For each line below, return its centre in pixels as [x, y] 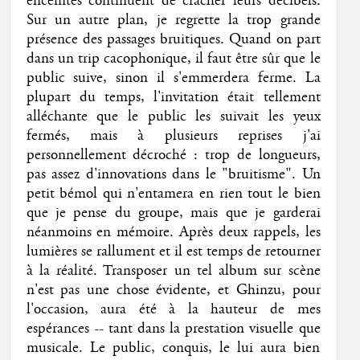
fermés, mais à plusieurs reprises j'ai [173, 136]
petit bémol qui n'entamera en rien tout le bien [173, 194]
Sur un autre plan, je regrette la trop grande [173, 20]
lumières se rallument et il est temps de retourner [173, 252]
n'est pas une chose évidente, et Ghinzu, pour [173, 290]
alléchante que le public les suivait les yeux [173, 117]
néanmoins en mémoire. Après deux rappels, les [173, 233]
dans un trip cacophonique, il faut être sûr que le [173, 59]
